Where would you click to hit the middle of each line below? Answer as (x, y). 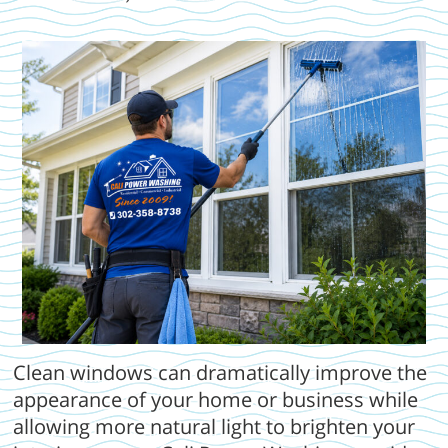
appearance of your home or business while (216, 400)
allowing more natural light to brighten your (214, 427)
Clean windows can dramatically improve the (220, 373)
